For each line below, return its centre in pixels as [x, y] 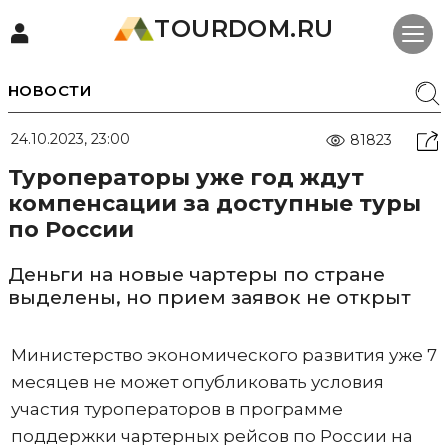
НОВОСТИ [49, 90]
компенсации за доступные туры [214, 203]
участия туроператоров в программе [176, 409]
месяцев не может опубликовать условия [197, 382]
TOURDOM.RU [244, 28]
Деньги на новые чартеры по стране [196, 274]
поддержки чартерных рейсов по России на [211, 436]
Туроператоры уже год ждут [185, 177]
